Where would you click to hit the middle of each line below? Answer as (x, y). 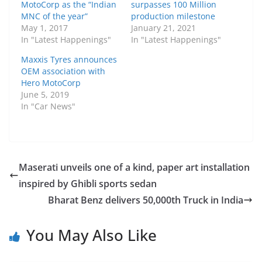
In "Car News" (48, 106)
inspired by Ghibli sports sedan (88, 184)
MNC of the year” (54, 16)
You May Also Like (92, 235)
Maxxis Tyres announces (69, 60)
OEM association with (63, 71)
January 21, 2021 (163, 28)
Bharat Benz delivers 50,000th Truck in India (146, 200)
